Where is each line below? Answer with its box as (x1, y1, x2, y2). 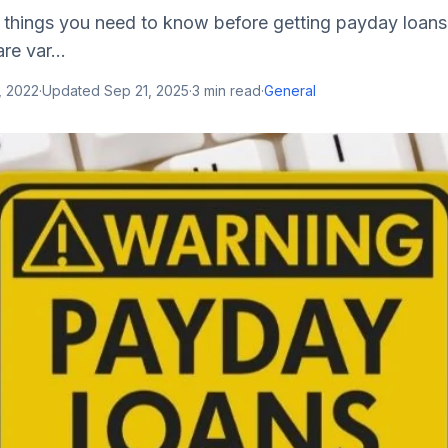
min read (200, 82, 261, 99)
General (264, 82, 316, 99)
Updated (42, 82, 104, 99)
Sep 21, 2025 (104, 82, 189, 99)
